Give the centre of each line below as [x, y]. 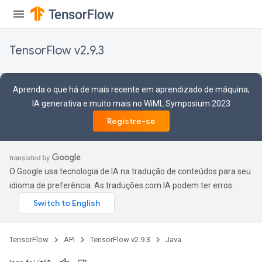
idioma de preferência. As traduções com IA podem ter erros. [122, 185]
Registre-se [131, 121]
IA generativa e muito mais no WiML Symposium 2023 [131, 104]
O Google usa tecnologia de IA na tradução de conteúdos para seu [130, 171]
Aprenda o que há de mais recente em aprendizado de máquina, [131, 89]
